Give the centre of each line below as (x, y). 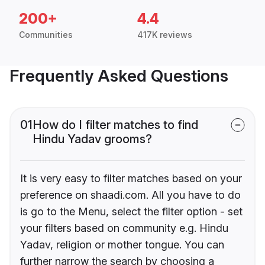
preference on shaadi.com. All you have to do (130, 195)
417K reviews (165, 35)
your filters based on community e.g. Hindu (124, 228)
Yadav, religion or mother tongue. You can (122, 245)
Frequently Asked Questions (119, 76)
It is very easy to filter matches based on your (131, 179)
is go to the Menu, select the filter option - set (131, 212)
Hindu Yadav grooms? (92, 139)
